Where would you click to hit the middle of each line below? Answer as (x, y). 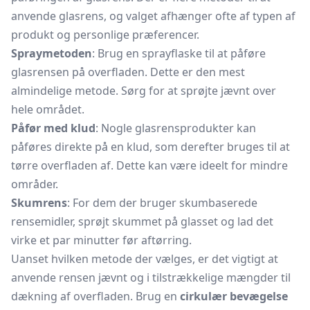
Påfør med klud (53, 128)
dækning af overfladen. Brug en (95, 296)
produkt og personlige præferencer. (105, 35)
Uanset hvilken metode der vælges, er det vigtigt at (145, 259)
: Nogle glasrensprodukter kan (176, 128)
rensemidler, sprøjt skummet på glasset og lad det (142, 221)
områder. (35, 184)
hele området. (48, 109)
